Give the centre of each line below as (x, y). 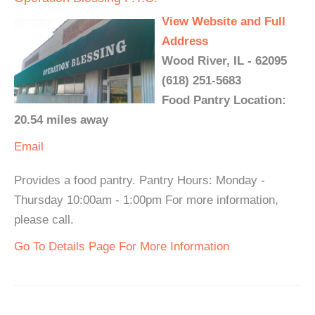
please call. (44, 219)
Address (185, 41)
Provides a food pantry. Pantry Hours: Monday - (140, 180)
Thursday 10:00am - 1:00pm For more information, (146, 200)
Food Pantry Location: (224, 100)
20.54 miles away (61, 120)
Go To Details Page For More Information (122, 246)
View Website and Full (224, 21)
